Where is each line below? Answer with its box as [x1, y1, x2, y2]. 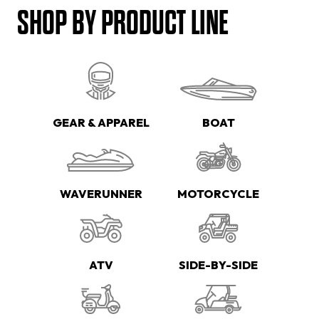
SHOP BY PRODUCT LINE [17, 5, 229, 42]
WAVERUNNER [59, 187, 142, 202]
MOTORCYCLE [177, 187, 259, 202]
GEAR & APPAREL [52, 115, 150, 130]
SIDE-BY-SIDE [179, 258, 258, 273]
